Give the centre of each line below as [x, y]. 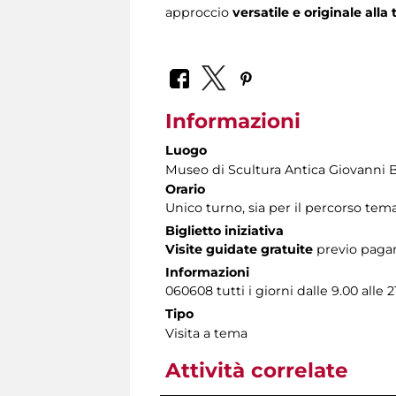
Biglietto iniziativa [225, 230]
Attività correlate [257, 370]
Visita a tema [206, 333]
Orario [185, 189]
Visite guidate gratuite [239, 249]
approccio [199, 13]
